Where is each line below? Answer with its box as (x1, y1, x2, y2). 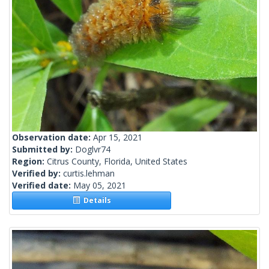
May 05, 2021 (73, 180, 126, 192)
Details (79, 195, 111, 206)
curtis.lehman (63, 168, 115, 180)
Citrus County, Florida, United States (47, 156, 187, 168)
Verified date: (12, 180, 73, 192)
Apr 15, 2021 (93, 131, 142, 144)
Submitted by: (12, 144, 75, 156)
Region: (12, 156, 47, 168)
